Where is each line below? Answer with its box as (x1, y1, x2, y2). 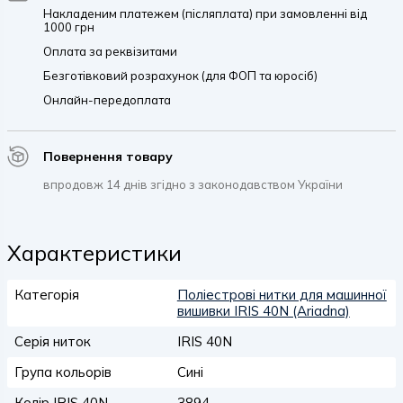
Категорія (14, 286, 79, 303)
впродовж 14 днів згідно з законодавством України (43, 177, 343, 192)
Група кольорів (14, 363, 112, 381)
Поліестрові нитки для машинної (176, 286, 387, 303)
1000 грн (43, 20, 94, 34)
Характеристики (7, 239, 182, 266)
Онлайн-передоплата (43, 93, 171, 107)
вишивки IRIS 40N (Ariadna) (176, 302, 350, 319)
